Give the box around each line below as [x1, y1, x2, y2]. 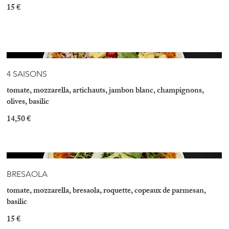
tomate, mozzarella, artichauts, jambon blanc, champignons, [7, 83, 204, 99]
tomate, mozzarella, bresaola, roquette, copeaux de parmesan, [7, 184, 207, 199]
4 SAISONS [7, 68, 48, 79]
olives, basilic [7, 95, 50, 110]
